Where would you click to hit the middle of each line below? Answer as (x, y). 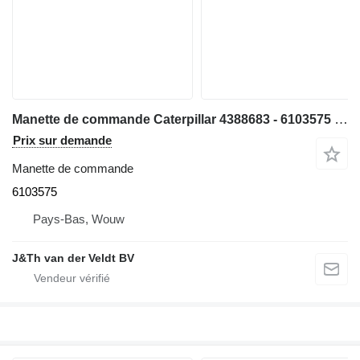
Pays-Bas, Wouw (79, 219)
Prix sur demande (62, 140)
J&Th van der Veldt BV (73, 258)
